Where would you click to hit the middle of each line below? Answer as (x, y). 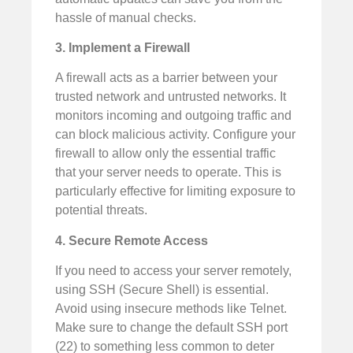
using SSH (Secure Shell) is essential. (162, 290)
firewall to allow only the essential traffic (165, 154)
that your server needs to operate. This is (168, 173)
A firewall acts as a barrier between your (166, 78)
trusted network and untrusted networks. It (171, 97)
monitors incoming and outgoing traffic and (173, 116)
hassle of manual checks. (126, 17)
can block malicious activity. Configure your (175, 135)
